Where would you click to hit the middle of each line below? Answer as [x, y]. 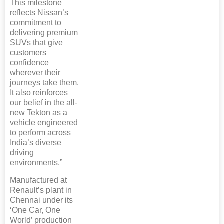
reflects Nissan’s [39, 13]
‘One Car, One [35, 210]
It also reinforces [39, 93]
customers [28, 53]
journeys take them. [44, 83]
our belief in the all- [44, 103]
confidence [29, 63]
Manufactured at [38, 180]
